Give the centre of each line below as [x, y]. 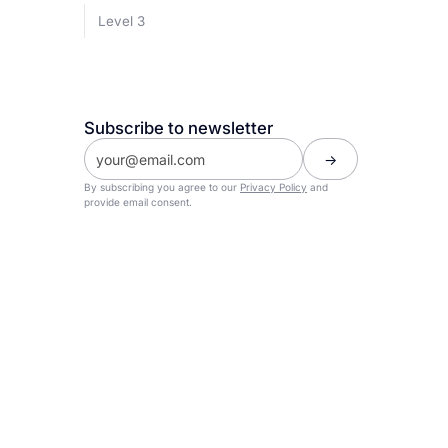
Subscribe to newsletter [178, 128]
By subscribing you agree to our [162, 187]
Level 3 [122, 20]
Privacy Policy [273, 187]
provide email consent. [138, 202]
